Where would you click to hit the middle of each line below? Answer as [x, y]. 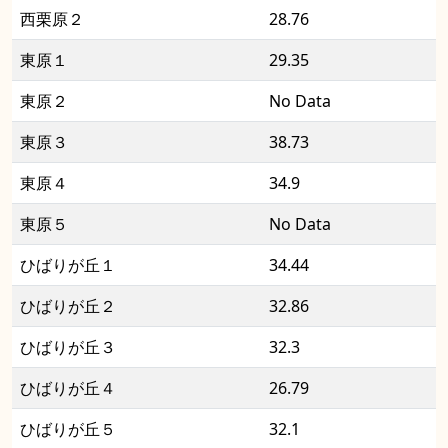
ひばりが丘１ [68, 265]
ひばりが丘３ [68, 347]
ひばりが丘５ [68, 429]
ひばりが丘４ [68, 388]
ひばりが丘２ [68, 306]
